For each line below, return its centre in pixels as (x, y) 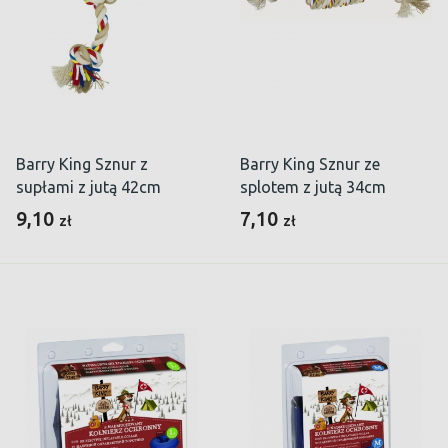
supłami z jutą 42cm (88, 187)
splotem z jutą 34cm (313, 187)
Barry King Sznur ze (310, 164)
